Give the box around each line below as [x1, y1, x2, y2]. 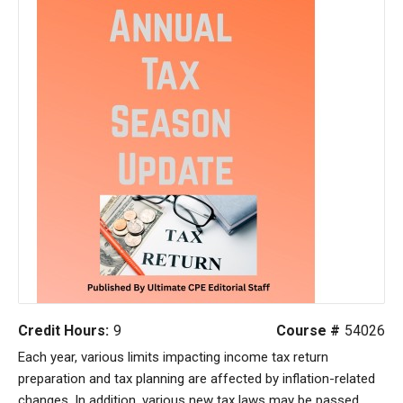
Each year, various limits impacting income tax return [18, 349, 328, 365]
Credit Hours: [18, 322, 109, 339]
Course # [276, 322, 340, 339]
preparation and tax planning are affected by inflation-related [18, 371, 375, 387]
